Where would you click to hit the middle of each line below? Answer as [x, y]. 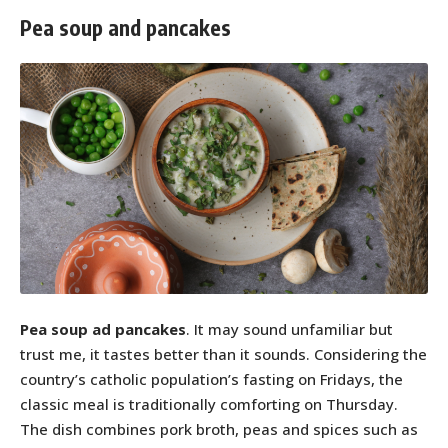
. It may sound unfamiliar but [289, 328]
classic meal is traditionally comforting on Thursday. [209, 403]
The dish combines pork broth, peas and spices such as [219, 428]
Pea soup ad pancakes [103, 328]
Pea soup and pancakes [125, 27]
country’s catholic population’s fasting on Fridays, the [211, 378]
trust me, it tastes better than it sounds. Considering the [223, 353]
